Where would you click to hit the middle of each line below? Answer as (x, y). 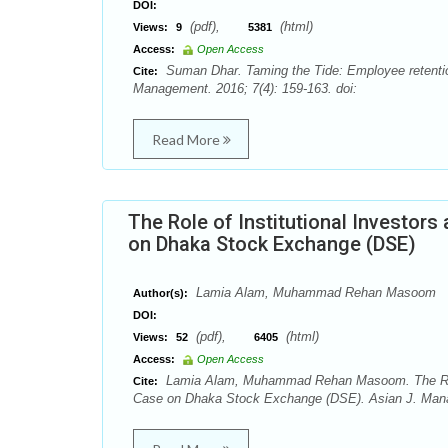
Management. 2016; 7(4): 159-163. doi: (245, 88)
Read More (187, 139)
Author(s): (160, 293)
